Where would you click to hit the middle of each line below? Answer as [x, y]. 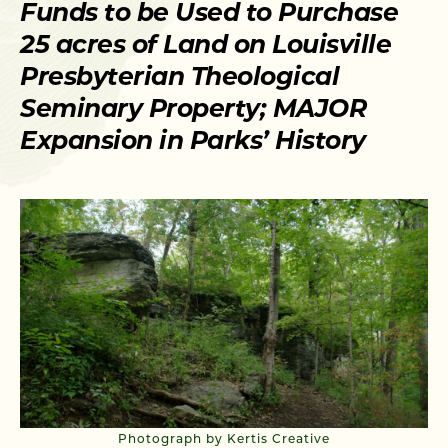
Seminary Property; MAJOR [193, 110]
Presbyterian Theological [179, 78]
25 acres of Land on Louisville [205, 46]
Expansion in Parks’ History [193, 142]
